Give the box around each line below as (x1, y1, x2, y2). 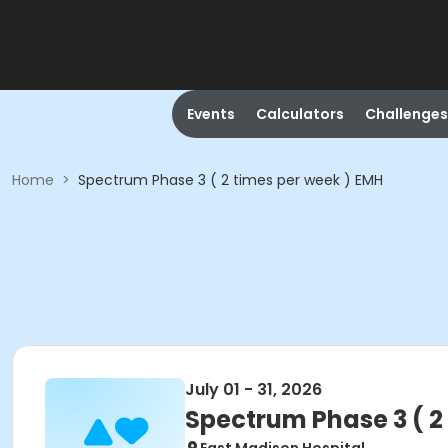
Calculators (255, 104, 344, 124)
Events (186, 104, 235, 124)
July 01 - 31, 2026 (185, 378, 322, 401)
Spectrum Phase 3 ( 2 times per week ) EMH (78, 170, 383, 190)
